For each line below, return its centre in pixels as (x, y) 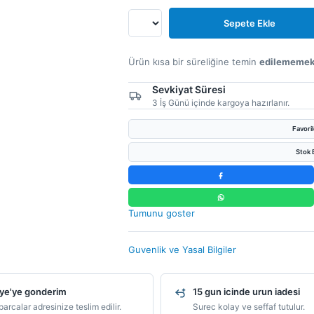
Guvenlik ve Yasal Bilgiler (182, 250)
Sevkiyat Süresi (189, 89)
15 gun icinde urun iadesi (246, 292)
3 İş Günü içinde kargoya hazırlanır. (220, 103)
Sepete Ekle (249, 23)
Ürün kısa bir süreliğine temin (193, 61)
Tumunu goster (161, 213)
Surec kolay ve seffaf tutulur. (249, 307)
